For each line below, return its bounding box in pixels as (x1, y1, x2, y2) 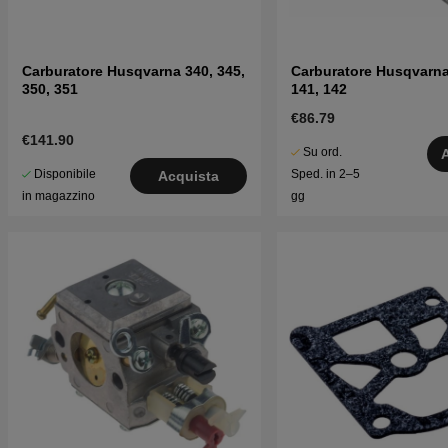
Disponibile (34, 167, 96, 182)
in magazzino (22, 189, 95, 204)
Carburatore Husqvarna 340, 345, (22, 63, 245, 80)
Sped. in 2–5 (290, 167, 360, 182)
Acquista (157, 168, 219, 185)
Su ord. (302, 145, 342, 160)
